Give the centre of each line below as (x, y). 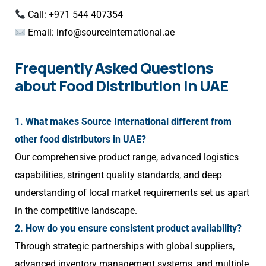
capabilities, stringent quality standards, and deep (118, 175)
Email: (41, 33)
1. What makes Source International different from (123, 122)
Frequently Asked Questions (114, 68)
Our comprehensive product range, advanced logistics (127, 157)
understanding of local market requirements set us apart (132, 193)
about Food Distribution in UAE (121, 86)
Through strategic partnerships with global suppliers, (125, 246)
